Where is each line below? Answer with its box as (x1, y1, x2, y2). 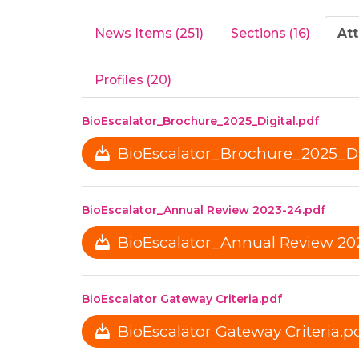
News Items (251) (95, 25, 204, 41)
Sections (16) (231, 25, 310, 41)
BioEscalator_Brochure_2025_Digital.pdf (82, 113, 319, 128)
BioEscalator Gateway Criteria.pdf (82, 291, 282, 306)
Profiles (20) (95, 71, 171, 87)
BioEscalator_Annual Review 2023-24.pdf (82, 202, 325, 217)
